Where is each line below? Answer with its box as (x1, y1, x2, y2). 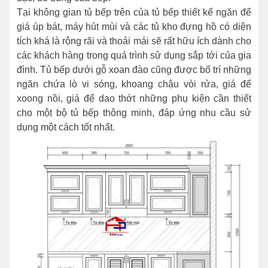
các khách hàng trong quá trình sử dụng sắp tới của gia (17, 50, 251, 60)
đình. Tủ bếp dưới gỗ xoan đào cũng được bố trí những (17, 64, 251, 75)
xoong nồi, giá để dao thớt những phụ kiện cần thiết (17, 93, 251, 103)
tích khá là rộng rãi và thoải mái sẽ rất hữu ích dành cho (17, 35, 251, 46)
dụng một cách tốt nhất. (17, 121, 115, 132)
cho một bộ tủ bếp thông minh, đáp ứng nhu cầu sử (17, 107, 251, 118)
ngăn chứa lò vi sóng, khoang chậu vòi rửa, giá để (17, 78, 251, 89)
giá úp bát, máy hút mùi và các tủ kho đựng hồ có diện (17, 21, 251, 32)
